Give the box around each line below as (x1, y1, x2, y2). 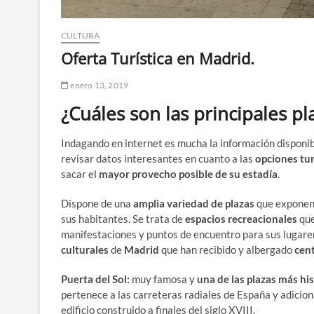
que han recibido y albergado (159, 243, 294, 257)
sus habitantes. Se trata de (61, 212, 185, 226)
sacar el (61, 168, 99, 181)
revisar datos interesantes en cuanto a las (61, 152, 255, 165)
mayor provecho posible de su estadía (99, 168, 278, 181)
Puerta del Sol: (61, 273, 132, 286)
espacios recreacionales (185, 212, 297, 226)
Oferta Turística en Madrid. (61, 48, 254, 69)
